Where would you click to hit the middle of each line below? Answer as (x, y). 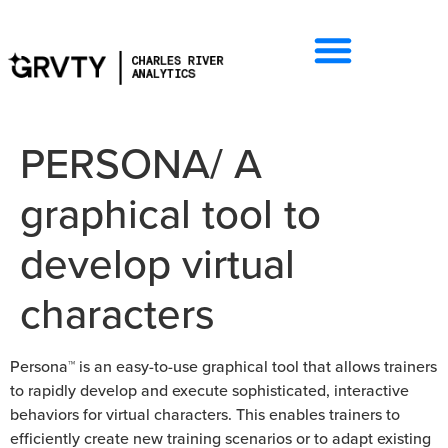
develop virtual (157, 263)
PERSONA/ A (141, 163)
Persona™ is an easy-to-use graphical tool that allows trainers (223, 366)
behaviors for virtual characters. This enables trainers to (205, 414)
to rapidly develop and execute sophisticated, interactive (209, 390)
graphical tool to (170, 213)
